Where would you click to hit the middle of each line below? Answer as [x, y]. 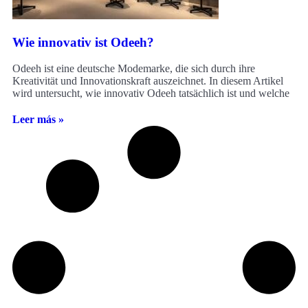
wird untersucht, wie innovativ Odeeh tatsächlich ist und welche [151, 93]
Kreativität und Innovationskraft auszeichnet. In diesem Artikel [148, 81]
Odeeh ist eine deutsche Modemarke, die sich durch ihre [134, 69]
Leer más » [38, 120]
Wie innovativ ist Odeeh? [83, 42]
